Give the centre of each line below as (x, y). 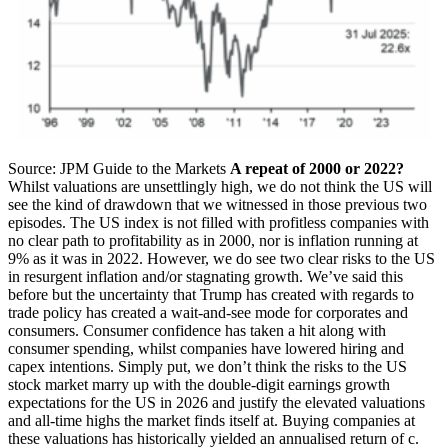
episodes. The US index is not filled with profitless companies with (218, 222)
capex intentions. (61, 366)
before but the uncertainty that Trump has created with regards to (211, 294)
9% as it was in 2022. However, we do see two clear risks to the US (221, 258)
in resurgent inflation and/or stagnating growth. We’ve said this (205, 276)
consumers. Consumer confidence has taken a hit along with (197, 330)
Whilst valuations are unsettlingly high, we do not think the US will (220, 186)
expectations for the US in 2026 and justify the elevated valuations (216, 402)
